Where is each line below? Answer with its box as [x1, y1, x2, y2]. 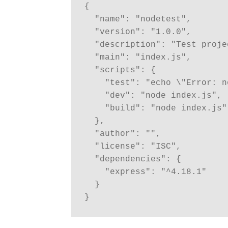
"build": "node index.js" [104, 103, 227, 113]
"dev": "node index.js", [104, 91, 222, 100]
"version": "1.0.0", [94, 27, 191, 37]
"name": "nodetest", [94, 14, 191, 24]
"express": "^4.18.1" [104, 167, 207, 177]
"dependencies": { [94, 154, 181, 164]
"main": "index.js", [94, 52, 191, 62]
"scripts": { [94, 65, 156, 75]
